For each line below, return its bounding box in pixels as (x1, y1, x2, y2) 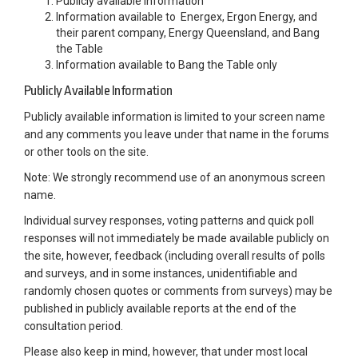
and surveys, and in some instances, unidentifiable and (24, 267, 297, 280)
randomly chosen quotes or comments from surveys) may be (24, 284, 332, 298)
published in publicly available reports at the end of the (24, 302, 296, 316)
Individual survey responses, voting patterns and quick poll (24, 214, 314, 228)
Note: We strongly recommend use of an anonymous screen (24, 171, 325, 185)
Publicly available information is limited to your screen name (24, 110, 325, 124)
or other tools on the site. (24, 145, 149, 159)
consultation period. (24, 320, 123, 333)
